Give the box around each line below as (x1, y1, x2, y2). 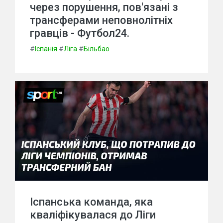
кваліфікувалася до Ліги (30, 209, 156, 221)
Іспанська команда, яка (30, 196, 153, 208)
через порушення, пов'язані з (30, 1, 178, 13)
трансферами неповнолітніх (30, 14, 173, 26)
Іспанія (35, 45, 57, 53)
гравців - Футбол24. (30, 27, 129, 39)
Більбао (84, 45, 110, 53)
